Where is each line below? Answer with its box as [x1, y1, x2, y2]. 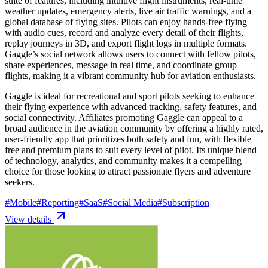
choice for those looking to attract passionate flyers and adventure [5, 166, 251, 176]
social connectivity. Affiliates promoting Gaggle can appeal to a [5, 112, 243, 123]
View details [5, 214, 54, 224]
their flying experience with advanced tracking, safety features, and [5, 101, 257, 112]
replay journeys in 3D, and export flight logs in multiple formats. [5, 38, 247, 48]
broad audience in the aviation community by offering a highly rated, [5, 123, 263, 133]
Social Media [108, 197, 157, 208]
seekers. [5, 176, 35, 187]
